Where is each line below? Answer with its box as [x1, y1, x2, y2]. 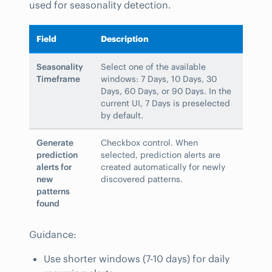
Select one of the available [101, 61, 206, 73]
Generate [36, 137, 73, 149]
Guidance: [29, 228, 76, 241]
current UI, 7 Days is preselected [101, 98, 230, 109]
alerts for [36, 161, 72, 173]
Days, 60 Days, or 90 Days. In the [101, 86, 231, 97]
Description [101, 33, 149, 45]
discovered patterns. [101, 174, 183, 185]
